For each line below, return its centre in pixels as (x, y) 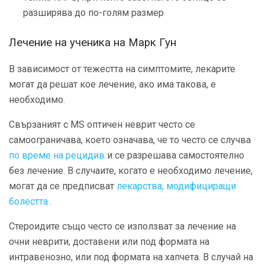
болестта (28, 201)
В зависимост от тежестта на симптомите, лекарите (122, 69)
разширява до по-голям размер (93, 13)
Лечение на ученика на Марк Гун (93, 43)
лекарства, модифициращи (176, 186)
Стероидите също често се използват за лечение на (122, 226)
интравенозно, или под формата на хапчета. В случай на (131, 257)
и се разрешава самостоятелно (174, 155)
